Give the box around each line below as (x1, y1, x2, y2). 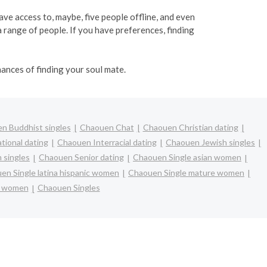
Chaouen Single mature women (128, 167, 244, 178)
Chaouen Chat (79, 122, 134, 132)
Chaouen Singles (37, 182, 100, 193)
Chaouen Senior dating (39, 152, 124, 163)
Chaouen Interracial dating (57, 136, 157, 147)
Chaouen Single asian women (133, 152, 241, 163)
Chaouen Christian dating (142, 122, 238, 132)
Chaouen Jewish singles (166, 136, 255, 147)
